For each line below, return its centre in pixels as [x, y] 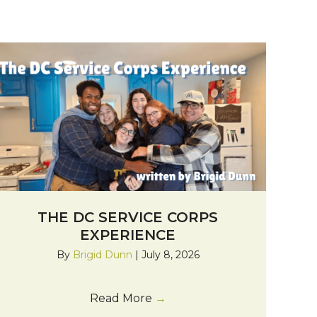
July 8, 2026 [170, 255]
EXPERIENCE [128, 235]
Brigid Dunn [104, 255]
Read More [122, 299]
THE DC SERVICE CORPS [128, 218]
